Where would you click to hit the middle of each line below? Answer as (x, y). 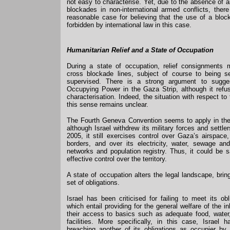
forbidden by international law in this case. (129, 25)
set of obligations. (93, 183)
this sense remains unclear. (108, 104)
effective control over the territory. (117, 159)
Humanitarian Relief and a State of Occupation (140, 50)
